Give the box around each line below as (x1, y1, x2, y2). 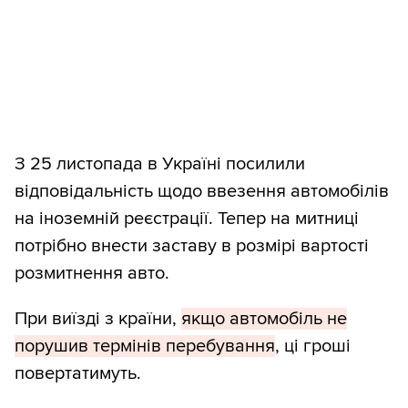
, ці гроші (275, 334, 351, 357)
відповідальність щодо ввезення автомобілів (15, 179, 389, 202)
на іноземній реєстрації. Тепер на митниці (15, 207, 359, 229)
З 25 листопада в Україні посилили (15, 152, 305, 175)
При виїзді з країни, (15, 307, 181, 330)
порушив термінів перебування (15, 334, 275, 357)
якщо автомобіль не (181, 307, 347, 330)
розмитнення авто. (15, 261, 169, 284)
